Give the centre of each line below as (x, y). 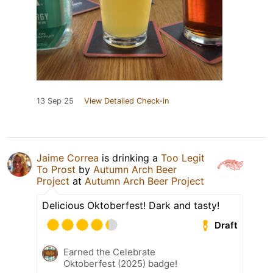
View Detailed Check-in (126, 101)
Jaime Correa (68, 158)
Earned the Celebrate (109, 252)
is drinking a (130, 158)
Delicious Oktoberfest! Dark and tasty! (131, 206)
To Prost (56, 170)
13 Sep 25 (55, 101)
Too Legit (183, 158)
